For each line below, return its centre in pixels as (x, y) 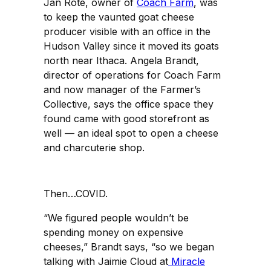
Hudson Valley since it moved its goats (131, 46)
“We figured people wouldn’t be (116, 217)
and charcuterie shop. (94, 147)
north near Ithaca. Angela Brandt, (121, 60)
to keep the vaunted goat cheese (119, 17)
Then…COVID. (76, 193)
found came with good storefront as (126, 118)
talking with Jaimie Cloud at (106, 261)
